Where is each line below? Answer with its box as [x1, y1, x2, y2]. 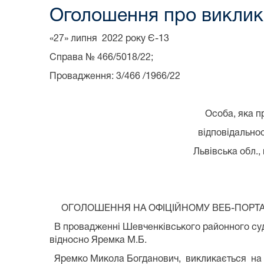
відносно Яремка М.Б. [49, 236, 147, 245]
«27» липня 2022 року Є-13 [49, 34, 186, 43]
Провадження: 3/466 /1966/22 [49, 72, 180, 81]
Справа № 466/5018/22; [49, 53, 153, 62]
